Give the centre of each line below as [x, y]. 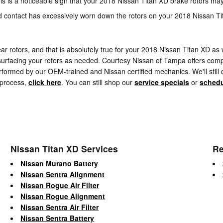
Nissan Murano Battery [59, 163]
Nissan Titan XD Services [64, 148]
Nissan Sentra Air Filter [60, 207]
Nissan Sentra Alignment [63, 174]
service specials [162, 82]
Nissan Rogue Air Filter [60, 185]
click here [45, 82]
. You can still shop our [98, 82]
